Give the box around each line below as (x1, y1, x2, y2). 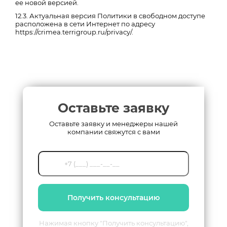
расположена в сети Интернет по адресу (15, 20, 155, 28)
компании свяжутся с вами (67, 128, 160, 136)
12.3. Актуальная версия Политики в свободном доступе (15, 12, 205, 20)
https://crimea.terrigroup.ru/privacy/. (15, 28, 133, 36)
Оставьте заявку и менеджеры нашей (49, 120, 178, 128)
